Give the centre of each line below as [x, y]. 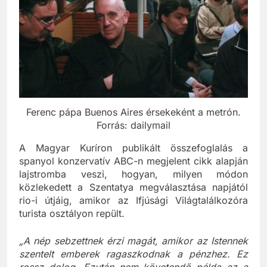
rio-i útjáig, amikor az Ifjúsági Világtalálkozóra [133, 211]
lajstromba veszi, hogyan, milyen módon [133, 185]
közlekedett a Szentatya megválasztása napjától [133, 198]
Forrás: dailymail [133, 136]
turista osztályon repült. [72, 224]
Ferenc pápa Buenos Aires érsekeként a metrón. [133, 123]
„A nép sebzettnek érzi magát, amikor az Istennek [133, 252]
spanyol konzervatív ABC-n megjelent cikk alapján [133, 172]
